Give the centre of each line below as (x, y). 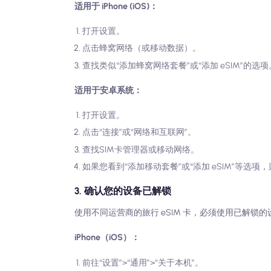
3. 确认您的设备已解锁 (123, 191)
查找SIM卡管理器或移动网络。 (141, 149)
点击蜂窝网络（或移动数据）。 (142, 48)
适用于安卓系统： (109, 90)
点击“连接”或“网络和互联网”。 (139, 132)
